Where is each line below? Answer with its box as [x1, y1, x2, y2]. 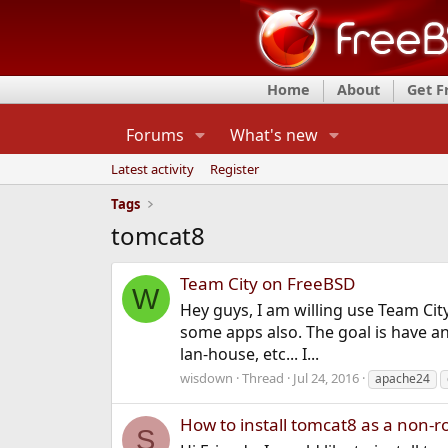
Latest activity [110, 160, 194, 178]
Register [209, 160, 259, 178]
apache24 [374, 370, 430, 388]
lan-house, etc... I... [179, 343, 319, 366]
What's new [229, 124, 318, 146]
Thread [241, 369, 284, 388]
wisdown [179, 369, 233, 388]
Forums [125, 124, 184, 146]
